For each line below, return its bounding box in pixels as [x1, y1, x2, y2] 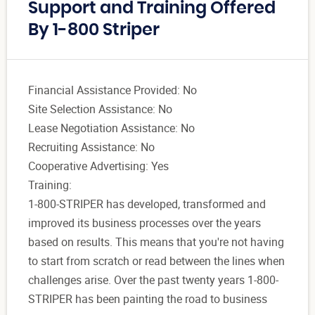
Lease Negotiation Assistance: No [28, 120, 195, 136]
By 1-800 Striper [28, 22, 160, 39]
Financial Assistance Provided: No [28, 82, 197, 98]
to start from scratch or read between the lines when [28, 253, 285, 269]
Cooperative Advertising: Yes [28, 158, 169, 174]
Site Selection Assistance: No [28, 101, 172, 117]
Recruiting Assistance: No [28, 139, 155, 155]
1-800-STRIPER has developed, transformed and [28, 196, 266, 212]
